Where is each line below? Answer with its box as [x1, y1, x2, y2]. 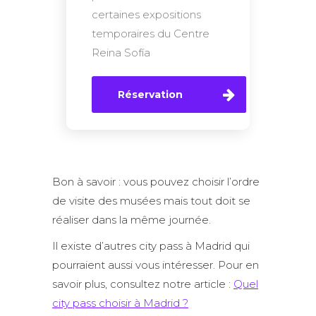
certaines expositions [92, 8, 201, 21]
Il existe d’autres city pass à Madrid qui [52, 239, 250, 253]
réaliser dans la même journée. [52, 213, 211, 226]
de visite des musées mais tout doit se [52, 194, 250, 207]
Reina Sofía [92, 46, 150, 59]
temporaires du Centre [92, 27, 209, 40]
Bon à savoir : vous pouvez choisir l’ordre [52, 175, 260, 188]
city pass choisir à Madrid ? [52, 296, 188, 310]
